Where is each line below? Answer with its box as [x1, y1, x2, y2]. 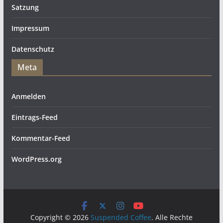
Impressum [11, 23, 49, 33]
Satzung [11, 2, 39, 12]
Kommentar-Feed [11, 133, 70, 143]
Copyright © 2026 [30, 213, 91, 222]
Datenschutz [11, 44, 54, 54]
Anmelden [11, 92, 46, 101]
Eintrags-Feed [11, 112, 58, 122]
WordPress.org [11, 154, 62, 164]
